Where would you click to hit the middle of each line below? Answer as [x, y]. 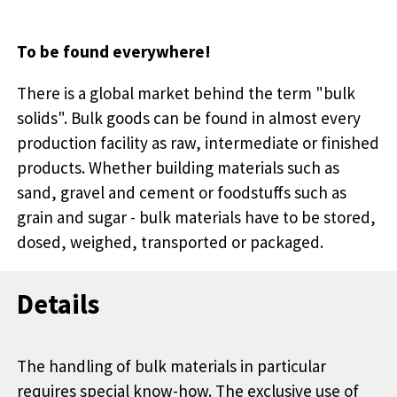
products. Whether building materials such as [178, 167]
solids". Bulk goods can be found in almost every [189, 117]
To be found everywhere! [114, 51]
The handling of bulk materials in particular [171, 366]
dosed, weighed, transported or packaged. [170, 241]
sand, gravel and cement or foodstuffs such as [182, 192]
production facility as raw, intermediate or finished [198, 142]
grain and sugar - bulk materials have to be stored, [196, 217]
